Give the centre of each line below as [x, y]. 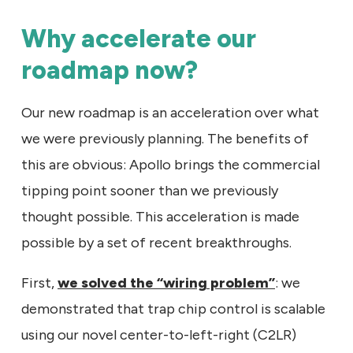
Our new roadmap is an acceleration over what [170, 112]
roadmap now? [110, 70]
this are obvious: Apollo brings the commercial [171, 164]
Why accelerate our [139, 38]
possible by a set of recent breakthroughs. [156, 242]
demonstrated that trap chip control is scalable [173, 308]
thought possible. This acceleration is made [160, 216]
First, [39, 282]
